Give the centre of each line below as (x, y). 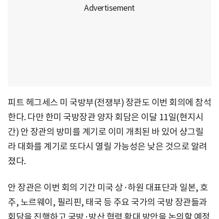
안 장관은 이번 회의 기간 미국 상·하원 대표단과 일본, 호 (108, 187)
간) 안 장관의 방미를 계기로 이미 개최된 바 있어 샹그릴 (106, 131)
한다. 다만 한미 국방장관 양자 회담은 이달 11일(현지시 (106, 117)
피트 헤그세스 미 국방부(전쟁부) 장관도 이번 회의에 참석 (109, 102)
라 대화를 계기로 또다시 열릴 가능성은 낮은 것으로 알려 (108, 146)
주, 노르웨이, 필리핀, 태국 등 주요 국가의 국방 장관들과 (108, 202)
